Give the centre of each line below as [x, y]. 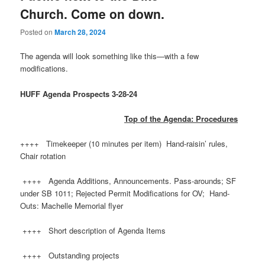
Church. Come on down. [93, 13]
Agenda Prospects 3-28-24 [91, 93]
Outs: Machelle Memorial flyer [72, 205]
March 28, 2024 [80, 32]
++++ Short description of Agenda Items [93, 231]
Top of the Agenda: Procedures [181, 118]
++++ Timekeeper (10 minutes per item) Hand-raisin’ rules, [124, 143]
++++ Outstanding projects [71, 256]
